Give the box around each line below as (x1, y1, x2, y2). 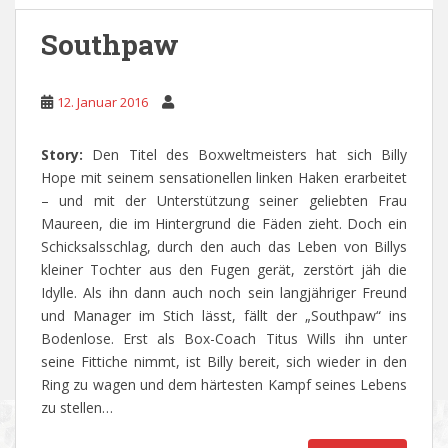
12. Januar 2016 (57, 93, 148, 112)
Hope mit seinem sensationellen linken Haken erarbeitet (41, 168, 407, 188)
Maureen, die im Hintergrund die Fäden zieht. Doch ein (41, 214, 407, 234)
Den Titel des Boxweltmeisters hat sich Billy (92, 145, 408, 165)
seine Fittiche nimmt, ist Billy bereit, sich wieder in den (41, 352, 407, 372)
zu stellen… (41, 398, 113, 418)
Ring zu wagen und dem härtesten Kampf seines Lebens (41, 375, 407, 395)
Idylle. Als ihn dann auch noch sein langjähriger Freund (41, 283, 407, 303)
